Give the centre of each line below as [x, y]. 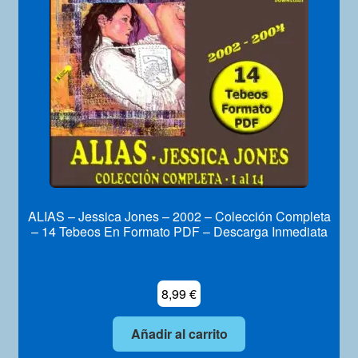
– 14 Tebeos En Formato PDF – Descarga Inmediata [179, 231]
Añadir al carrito [179, 334]
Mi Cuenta [47, 15]
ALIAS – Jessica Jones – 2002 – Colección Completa [179, 216]
